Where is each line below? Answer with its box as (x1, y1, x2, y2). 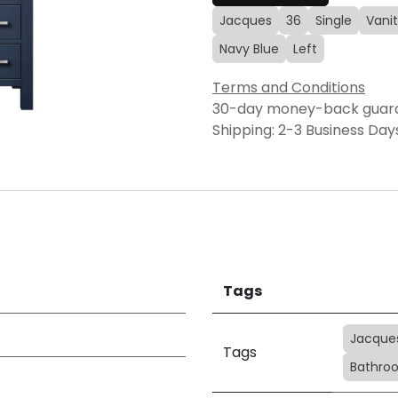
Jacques (219, 12, 272, 30)
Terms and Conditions (212, 77, 365, 99)
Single (315, 12, 352, 30)
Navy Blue (219, 40, 279, 59)
